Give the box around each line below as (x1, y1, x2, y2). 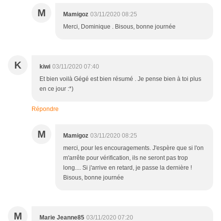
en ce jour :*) (39, 85, 74, 93)
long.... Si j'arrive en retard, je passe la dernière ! (63, 164, 192, 172)
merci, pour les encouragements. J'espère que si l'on (63, 145, 204, 152)
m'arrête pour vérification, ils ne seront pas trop (63, 154, 188, 162)
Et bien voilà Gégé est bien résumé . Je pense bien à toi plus (39, 75, 201, 83)
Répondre (32, 106, 59, 113)
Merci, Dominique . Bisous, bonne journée (63, 23, 176, 31)
